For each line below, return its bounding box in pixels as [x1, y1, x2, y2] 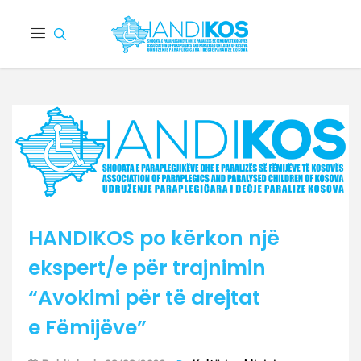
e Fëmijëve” [28, 313, 147, 342]
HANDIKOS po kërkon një [28, 224, 280, 253]
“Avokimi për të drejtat [28, 284, 260, 313]
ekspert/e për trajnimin [28, 254, 266, 283]
